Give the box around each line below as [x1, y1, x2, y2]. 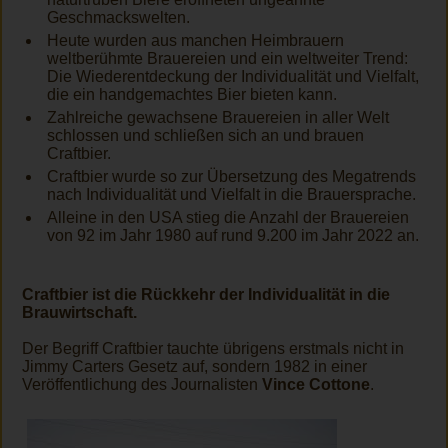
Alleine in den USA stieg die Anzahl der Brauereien [47, 208, 409, 226]
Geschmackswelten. [47, 8, 190, 26]
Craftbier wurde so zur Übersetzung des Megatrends [47, 167, 416, 185]
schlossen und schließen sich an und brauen [47, 126, 364, 144]
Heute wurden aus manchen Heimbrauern [47, 31, 344, 49]
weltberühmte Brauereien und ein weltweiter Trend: [47, 49, 408, 67]
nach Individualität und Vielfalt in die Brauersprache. [47, 185, 416, 203]
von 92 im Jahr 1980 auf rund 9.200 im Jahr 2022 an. [47, 226, 419, 244]
